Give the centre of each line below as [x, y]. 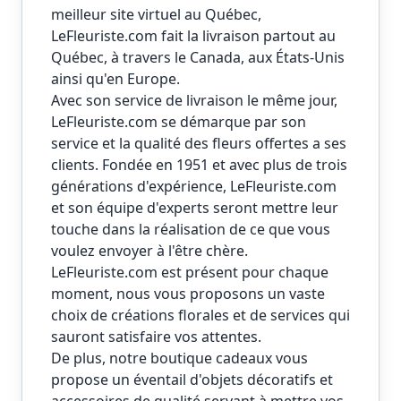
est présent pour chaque [243, 273]
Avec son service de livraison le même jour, [194, 101]
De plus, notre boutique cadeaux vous [179, 358]
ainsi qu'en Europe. [115, 79]
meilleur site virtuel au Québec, [156, 15]
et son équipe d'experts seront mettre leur [195, 208]
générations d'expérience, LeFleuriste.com [194, 187]
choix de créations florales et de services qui [200, 316]
